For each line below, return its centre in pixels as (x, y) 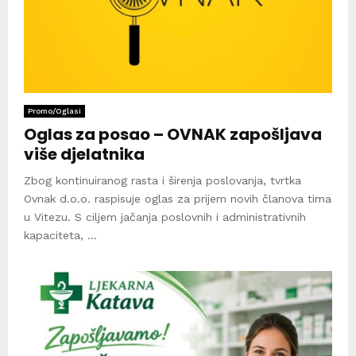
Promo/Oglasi (54, 110)
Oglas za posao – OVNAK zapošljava (173, 134)
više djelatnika (84, 154)
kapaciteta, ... (60, 235)
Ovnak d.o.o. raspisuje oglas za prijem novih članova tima (178, 198)
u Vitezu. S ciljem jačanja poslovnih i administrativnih (165, 217)
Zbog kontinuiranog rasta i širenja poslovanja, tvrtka (163, 180)
